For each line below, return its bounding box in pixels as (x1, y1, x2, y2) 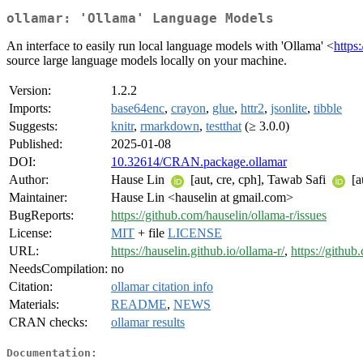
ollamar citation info (111, 280, 213, 294)
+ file (135, 226, 168, 241)
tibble (314, 101, 342, 116)
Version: (9, 83, 51, 98)
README (111, 297, 167, 312)
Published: (9, 137, 62, 152)
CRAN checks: (9, 315, 88, 330)
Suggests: (9, 119, 58, 134)
